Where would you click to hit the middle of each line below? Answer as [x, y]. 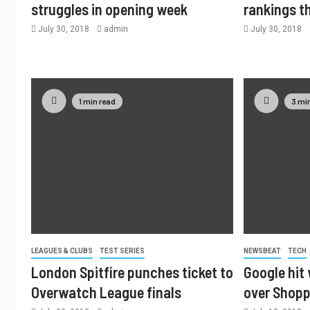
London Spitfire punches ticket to [132, 272]
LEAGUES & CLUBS [62, 251]
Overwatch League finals [106, 292]
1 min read [97, 101]
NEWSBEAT [263, 251]
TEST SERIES [122, 251]
